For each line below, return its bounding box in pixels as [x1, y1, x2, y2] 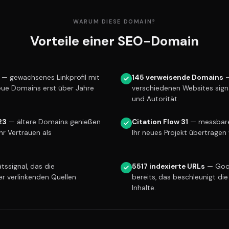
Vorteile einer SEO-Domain [30, 32, 199, 50]
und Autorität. [132, 94, 179, 103]
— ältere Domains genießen [7, 117, 101, 126]
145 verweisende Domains [132, 73, 223, 82]
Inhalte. [132, 183, 156, 192]
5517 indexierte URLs [132, 162, 205, 171]
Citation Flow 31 [132, 117, 188, 126]
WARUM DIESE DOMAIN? [73, 18, 156, 26]
